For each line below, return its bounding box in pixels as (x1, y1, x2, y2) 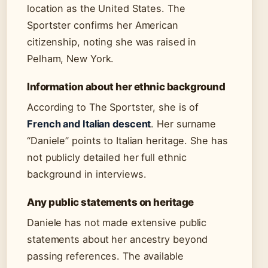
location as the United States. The (27, 2, 185, 15)
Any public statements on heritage (27, 196, 194, 209)
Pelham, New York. (27, 53, 114, 65)
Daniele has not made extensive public (27, 217, 207, 229)
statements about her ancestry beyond (27, 233, 208, 246)
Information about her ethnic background (27, 81, 226, 93)
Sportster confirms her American (27, 19, 178, 32)
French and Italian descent (27, 118, 151, 130)
